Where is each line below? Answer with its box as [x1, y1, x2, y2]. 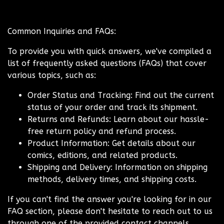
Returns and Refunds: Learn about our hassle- [27, 114, 209, 124]
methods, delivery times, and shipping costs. [27, 174, 196, 184]
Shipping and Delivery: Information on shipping [27, 162, 207, 172]
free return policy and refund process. [27, 126, 176, 136]
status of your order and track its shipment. [27, 102, 197, 112]
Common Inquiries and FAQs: [7, 26, 116, 36]
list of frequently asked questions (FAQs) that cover [7, 58, 206, 68]
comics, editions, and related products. [27, 150, 177, 160]
